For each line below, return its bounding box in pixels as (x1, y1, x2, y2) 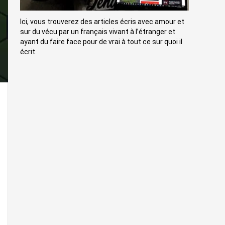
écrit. (20, 48, 37, 56)
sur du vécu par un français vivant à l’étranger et (20, 28, 175, 36)
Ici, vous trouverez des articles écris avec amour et (20, 18, 184, 26)
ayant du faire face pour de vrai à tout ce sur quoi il (20, 38, 182, 46)
